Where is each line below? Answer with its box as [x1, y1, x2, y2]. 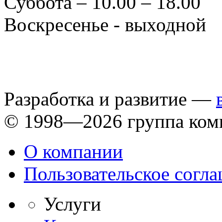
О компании [24, 141, 123, 163]
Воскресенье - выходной [4, 14, 206, 36]
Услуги [44, 193, 101, 215]
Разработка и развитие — [4, 88, 216, 110]
